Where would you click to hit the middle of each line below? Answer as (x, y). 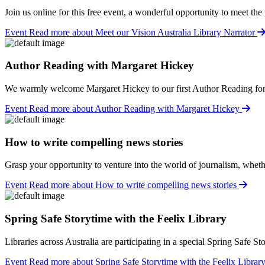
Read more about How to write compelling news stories (134, 185)
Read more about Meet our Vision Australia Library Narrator (143, 32)
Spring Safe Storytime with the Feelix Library (116, 219)
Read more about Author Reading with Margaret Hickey (135, 109)
